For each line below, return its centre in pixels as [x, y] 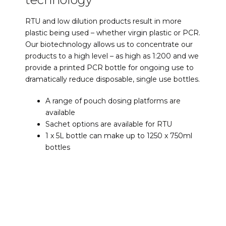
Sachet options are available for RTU [109, 124]
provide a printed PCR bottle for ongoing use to [109, 68]
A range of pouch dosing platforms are [113, 101]
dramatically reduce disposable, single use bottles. [112, 79]
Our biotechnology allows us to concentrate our [109, 45]
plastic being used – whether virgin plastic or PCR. [113, 33]
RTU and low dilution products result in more [103, 21]
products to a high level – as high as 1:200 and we [112, 56]
